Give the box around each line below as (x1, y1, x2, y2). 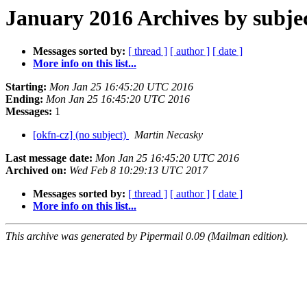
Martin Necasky (134, 129, 203, 141)
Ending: (5, 93, 43, 106)
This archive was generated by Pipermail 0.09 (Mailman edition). (5, 230, 288, 243)
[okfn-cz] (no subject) (33, 129, 129, 141)
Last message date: (5, 152, 93, 164)
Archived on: (5, 164, 66, 177)
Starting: (5, 81, 47, 93)
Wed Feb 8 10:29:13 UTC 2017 (69, 164, 208, 177)
